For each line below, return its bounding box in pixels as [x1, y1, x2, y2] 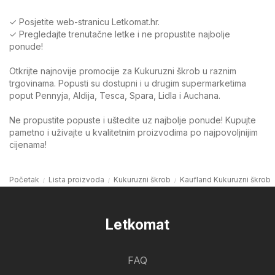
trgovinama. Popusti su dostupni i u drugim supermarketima [9, 77, 246, 88]
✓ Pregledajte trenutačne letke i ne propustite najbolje [9, 28, 230, 39]
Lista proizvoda [48, 174, 104, 184]
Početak [9, 174, 39, 184]
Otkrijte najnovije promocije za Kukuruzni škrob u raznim [9, 65, 236, 76]
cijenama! [9, 139, 47, 150]
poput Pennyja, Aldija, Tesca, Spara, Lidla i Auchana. [9, 90, 220, 101]
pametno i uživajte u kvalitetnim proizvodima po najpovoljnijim [9, 126, 258, 137]
